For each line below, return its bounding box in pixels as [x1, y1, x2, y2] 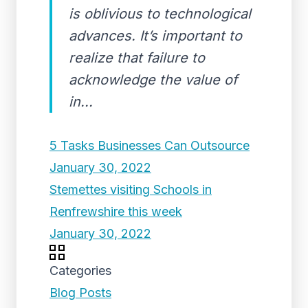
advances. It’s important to [69, 27, 242, 44]
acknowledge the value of [69, 71, 237, 88]
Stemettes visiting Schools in [49, 182, 212, 197]
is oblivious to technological [69, 5, 251, 22]
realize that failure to [69, 49, 205, 66]
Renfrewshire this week [49, 204, 182, 219]
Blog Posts [49, 285, 111, 300]
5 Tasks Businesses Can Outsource [49, 138, 250, 153]
